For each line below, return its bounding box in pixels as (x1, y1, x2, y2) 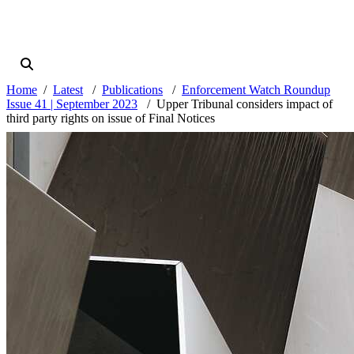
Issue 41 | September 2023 (6, 97, 137, 111)
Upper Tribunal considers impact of (156, 97, 333, 111)
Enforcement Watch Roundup (182, 83, 330, 97)
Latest (53, 83, 83, 97)
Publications (102, 83, 163, 97)
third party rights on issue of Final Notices (6, 111, 215, 126)
